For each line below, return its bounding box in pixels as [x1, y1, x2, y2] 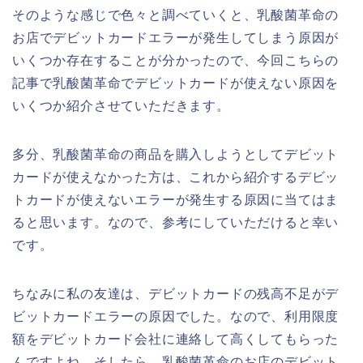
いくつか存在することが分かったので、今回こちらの [12, 53, 340, 68]
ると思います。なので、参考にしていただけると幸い [12, 216, 340, 230]
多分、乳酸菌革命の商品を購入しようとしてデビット [12, 147, 340, 162]
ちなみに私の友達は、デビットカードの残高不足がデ [12, 287, 340, 301]
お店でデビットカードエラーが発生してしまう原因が [12, 31, 340, 45]
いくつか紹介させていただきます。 [12, 99, 230, 113]
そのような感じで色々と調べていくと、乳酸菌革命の [12, 8, 340, 23]
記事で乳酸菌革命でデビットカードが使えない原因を [12, 76, 340, 91]
